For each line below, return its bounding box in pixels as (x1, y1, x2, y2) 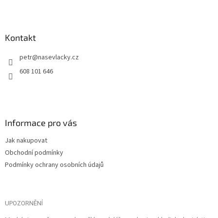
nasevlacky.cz (38, 52, 79, 62)
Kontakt (5, 32, 36, 43)
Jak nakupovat (5, 135, 47, 145)
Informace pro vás (5, 117, 77, 128)
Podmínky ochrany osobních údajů (5, 160, 104, 170)
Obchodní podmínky (5, 147, 63, 158)
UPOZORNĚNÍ (5, 199, 43, 207)
